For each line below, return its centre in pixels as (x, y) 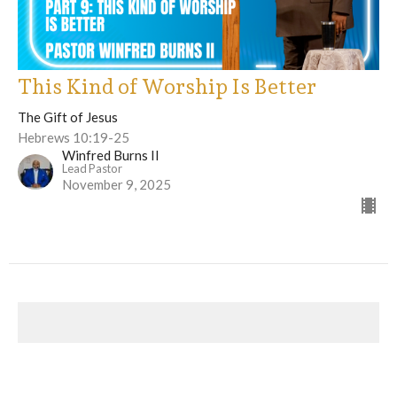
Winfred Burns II (111, 156)
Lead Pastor (92, 169)
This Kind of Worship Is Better (167, 87)
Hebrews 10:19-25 (74, 138)
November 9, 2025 (117, 185)
